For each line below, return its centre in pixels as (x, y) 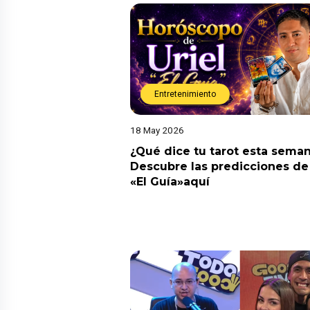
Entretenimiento (185, 94)
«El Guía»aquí (170, 181)
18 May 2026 (157, 130)
